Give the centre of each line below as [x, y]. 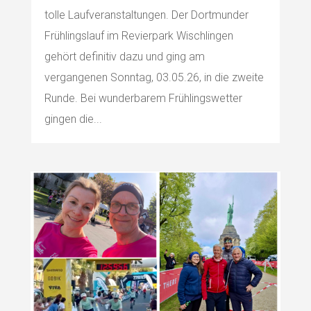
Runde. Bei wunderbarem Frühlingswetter [143, 99]
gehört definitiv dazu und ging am [124, 57]
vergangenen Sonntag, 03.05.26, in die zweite [154, 78]
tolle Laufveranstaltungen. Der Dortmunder [146, 15]
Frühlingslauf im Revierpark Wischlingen [138, 36]
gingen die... [73, 119]
